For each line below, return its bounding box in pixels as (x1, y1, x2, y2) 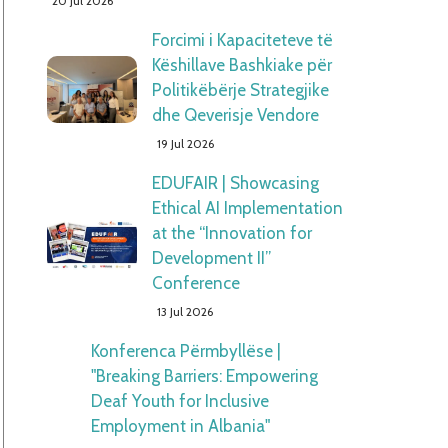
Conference (151, 273, 240, 293)
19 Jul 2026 (156, 136, 214, 151)
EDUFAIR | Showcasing (151, 173, 319, 193)
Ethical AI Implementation (151, 198, 343, 218)
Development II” (151, 248, 271, 268)
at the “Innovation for (151, 223, 312, 243)
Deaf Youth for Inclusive (90, 391, 269, 411)
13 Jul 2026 (156, 304, 213, 319)
